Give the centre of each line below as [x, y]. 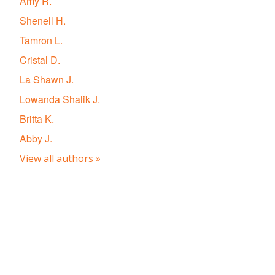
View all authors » [60, 158]
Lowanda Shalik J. [60, 99]
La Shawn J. [47, 79]
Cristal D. [40, 60]
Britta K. [37, 119]
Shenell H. [43, 21]
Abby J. [36, 138]
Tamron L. [41, 40]
